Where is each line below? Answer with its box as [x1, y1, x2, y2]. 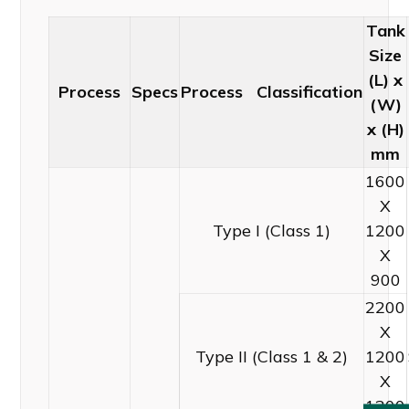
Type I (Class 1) [213, 219, 331, 241]
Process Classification [181, 80, 363, 102]
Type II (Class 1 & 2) [195, 345, 349, 367]
